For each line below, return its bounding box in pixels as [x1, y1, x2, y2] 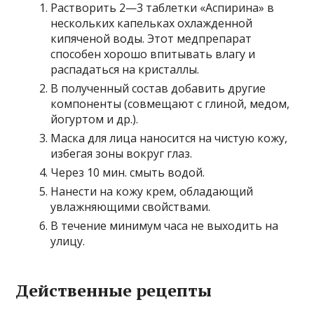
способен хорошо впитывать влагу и [50, 46, 256, 62]
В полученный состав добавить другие [50, 81, 266, 97]
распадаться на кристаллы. [50, 62, 200, 78]
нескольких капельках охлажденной [50, 15, 253, 32]
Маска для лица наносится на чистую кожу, [50, 130, 288, 146]
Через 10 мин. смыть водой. [50, 165, 205, 181]
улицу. [50, 233, 86, 250]
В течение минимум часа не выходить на [50, 218, 279, 234]
